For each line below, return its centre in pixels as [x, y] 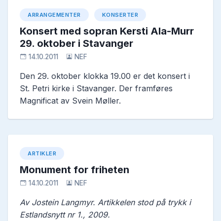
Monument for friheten [74, 170]
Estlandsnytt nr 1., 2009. [65, 215]
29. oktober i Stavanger [76, 44]
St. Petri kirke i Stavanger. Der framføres [96, 89]
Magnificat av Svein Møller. [70, 101]
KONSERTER [120, 15]
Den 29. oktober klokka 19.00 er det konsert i [105, 76]
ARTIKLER [42, 154]
